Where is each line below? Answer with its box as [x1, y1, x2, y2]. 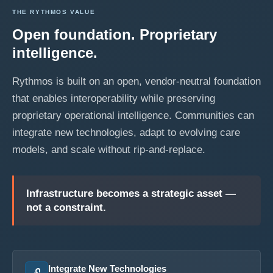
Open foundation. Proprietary [12, 26, 217, 43]
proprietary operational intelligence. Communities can [12, 110, 254, 121]
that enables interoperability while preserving [12, 93, 215, 104]
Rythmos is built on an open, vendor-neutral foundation [12, 76, 261, 87]
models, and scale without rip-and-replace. [12, 144, 205, 155]
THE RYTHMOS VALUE [12, 9, 96, 15]
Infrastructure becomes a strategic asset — [26, 188, 236, 199]
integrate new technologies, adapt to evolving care [12, 127, 240, 138]
